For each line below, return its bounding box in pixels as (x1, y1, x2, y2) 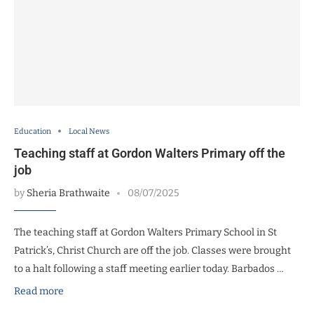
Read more (14, 285, 64, 297)
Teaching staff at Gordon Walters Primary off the (14, 145, 285, 161)
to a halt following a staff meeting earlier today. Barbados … (14, 262, 284, 275)
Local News (69, 126, 109, 136)
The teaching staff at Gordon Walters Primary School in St (14, 226, 277, 238)
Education (14, 126, 51, 136)
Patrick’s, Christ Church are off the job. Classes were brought (14, 244, 291, 257)
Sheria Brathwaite (27, 186, 110, 199)
